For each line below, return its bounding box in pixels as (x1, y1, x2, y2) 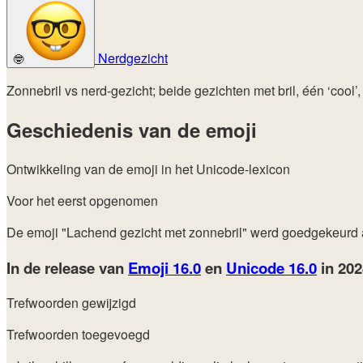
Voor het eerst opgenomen (6, 190, 158, 210)
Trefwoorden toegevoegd (6, 325, 150, 344)
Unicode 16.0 (226, 256, 317, 279)
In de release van (6, 256, 128, 279)
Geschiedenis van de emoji (6, 115, 257, 143)
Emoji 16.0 (128, 256, 201, 279)
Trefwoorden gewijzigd (6, 293, 136, 313)
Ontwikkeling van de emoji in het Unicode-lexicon (6, 159, 290, 178)
